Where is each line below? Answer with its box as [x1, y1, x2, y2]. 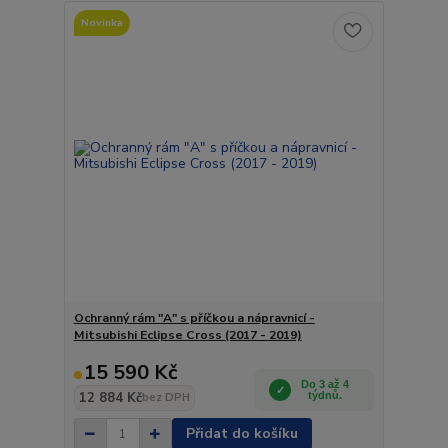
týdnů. [308, 389, 343, 402]
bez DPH [141, 390, 190, 406]
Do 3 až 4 [301, 378, 350, 391]
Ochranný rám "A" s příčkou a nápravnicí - [73, 310, 315, 327]
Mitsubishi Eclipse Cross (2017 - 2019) [73, 327, 302, 344]
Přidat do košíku [185, 424, 298, 444]
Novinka [80, 15, 123, 31]
